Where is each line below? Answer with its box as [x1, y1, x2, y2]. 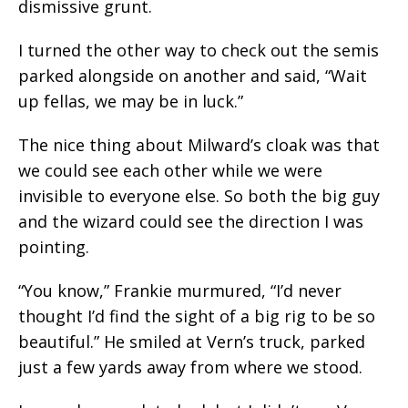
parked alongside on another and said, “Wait [18, 65, 367, 87]
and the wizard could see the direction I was [18, 210, 363, 232]
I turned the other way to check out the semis [18, 39, 379, 61]
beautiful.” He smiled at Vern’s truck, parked [18, 331, 365, 352]
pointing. [18, 236, 89, 258]
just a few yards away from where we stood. [18, 356, 362, 378]
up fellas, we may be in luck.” [18, 90, 243, 112]
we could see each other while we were [18, 159, 322, 181]
